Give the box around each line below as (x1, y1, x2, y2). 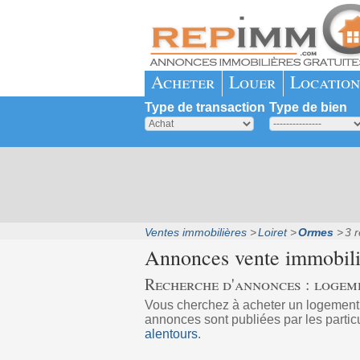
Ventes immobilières (144, 226, 247, 239)
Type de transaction (144, 100, 265, 114)
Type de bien (268, 100, 347, 114)
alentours (144, 327, 198, 341)
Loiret (257, 226, 287, 239)
